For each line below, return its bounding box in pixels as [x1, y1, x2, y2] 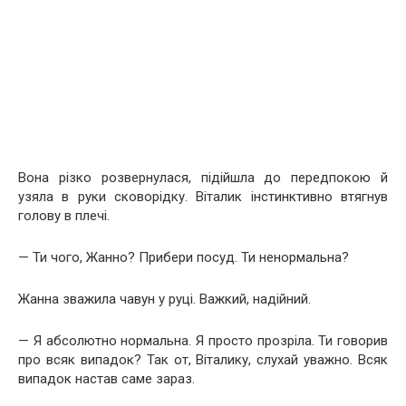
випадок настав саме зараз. [18, 370, 195, 387]
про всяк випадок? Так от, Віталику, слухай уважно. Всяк [18, 351, 388, 368]
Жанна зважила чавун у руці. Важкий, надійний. [18, 290, 311, 307]
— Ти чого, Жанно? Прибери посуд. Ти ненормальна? [18, 248, 349, 266]
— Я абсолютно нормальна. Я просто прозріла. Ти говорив [18, 332, 388, 349]
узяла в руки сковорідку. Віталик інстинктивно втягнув [18, 188, 388, 205]
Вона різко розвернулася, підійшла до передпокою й [18, 169, 388, 186]
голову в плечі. [18, 207, 110, 224]
